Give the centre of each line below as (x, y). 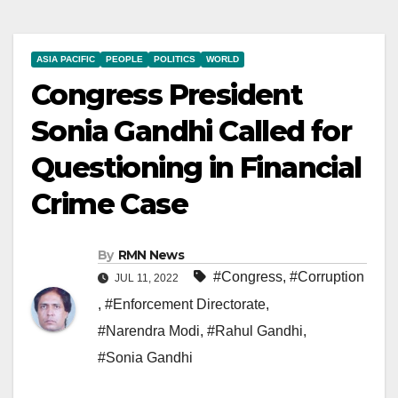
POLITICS (175, 59)
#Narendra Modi (149, 330)
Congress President (167, 95)
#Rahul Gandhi (255, 330)
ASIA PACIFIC (66, 59)
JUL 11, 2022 (147, 278)
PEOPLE (124, 59)
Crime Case (109, 204)
